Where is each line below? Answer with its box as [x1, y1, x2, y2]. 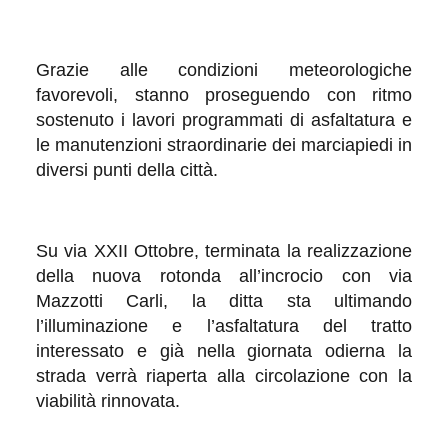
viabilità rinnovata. [36, 390, 180, 411]
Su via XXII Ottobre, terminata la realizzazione [36, 240, 412, 261]
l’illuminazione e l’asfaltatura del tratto [36, 315, 412, 336]
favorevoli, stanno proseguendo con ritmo [36, 84, 412, 105]
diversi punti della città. [36, 159, 218, 180]
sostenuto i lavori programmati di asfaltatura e [36, 109, 412, 130]
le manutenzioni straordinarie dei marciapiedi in [36, 134, 412, 155]
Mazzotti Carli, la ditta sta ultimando [36, 290, 412, 311]
